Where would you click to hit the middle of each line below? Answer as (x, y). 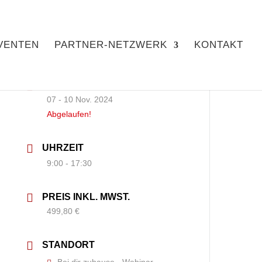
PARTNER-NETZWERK (111, 45)
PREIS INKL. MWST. (86, 197)
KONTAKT (219, 45)
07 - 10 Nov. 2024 (80, 99)
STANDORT (69, 245)
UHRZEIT (63, 148)
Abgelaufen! (69, 114)
